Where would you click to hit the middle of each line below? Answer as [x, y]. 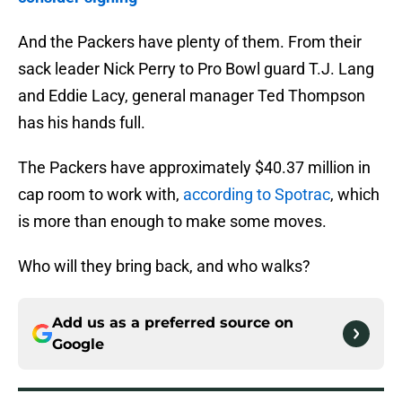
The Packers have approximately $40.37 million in [194, 168]
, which [355, 195]
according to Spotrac [255, 195]
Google [78, 345]
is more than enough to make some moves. [172, 222]
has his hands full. [82, 123]
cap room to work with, [99, 195]
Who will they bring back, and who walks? [164, 267]
